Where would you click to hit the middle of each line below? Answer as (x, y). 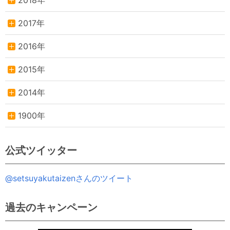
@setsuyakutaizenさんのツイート (69, 178)
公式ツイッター (41, 151)
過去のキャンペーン (51, 208)
